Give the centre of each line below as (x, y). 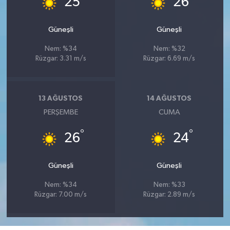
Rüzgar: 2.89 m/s (169, 195)
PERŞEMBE (61, 112)
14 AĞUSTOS (169, 98)
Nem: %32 (169, 49)
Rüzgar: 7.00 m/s (61, 195)
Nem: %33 (169, 185)
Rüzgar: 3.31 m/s (61, 59)
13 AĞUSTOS (61, 98)
